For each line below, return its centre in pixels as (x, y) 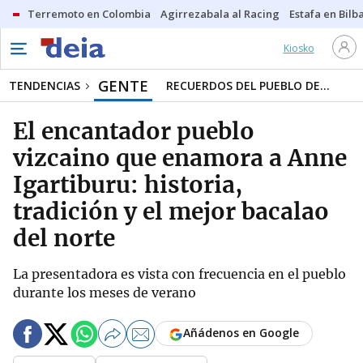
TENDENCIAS (45, 85)
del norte (64, 238)
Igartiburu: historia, (128, 185)
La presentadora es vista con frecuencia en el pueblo (179, 274)
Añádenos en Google (241, 333)
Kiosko (299, 48)
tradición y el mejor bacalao (171, 211)
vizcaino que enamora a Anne (180, 158)
